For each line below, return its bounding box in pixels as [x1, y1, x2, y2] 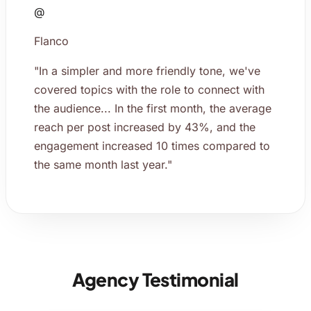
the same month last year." [34, 158, 172, 171]
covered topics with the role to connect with [34, 83, 264, 96]
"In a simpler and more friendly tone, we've [34, 64, 260, 78]
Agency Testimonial [72, 268, 239, 291]
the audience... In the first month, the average [34, 101, 271, 115]
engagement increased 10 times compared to [34, 139, 270, 153]
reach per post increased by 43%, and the [34, 120, 255, 134]
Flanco [34, 34, 69, 48]
